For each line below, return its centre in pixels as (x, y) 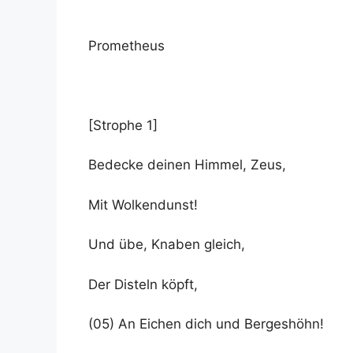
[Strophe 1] (123, 125)
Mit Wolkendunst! (143, 204)
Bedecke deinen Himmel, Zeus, (187, 165)
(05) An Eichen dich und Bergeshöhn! (206, 324)
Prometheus (126, 45)
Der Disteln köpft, (143, 284)
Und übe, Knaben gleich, (167, 244)
